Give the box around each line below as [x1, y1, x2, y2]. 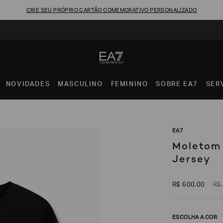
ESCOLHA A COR [172, 215, 218, 221]
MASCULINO [58, 82, 103, 88]
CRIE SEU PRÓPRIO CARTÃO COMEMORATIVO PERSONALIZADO [26, 7, 197, 13]
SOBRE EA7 [156, 82, 198, 88]
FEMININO [111, 82, 148, 88]
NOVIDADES [5, 82, 50, 88]
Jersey [172, 152, 211, 165]
